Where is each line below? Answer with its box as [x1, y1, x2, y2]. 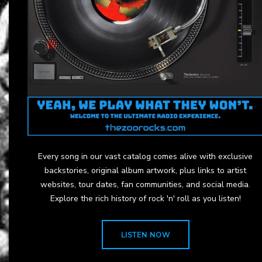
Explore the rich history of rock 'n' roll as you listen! [50, 192, 241, 204]
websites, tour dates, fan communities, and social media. [40, 178, 250, 190]
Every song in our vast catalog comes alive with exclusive [38, 150, 253, 162]
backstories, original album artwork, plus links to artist [44, 164, 246, 176]
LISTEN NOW [120, 230, 170, 240]
